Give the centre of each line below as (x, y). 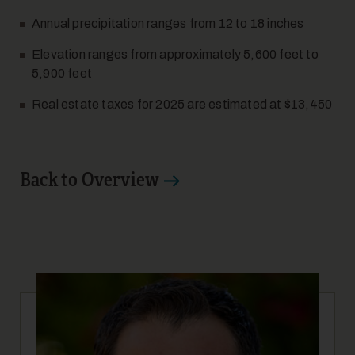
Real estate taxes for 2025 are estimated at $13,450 (182, 104)
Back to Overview (90, 180)
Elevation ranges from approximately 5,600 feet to (175, 54)
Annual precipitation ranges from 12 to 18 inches (168, 23)
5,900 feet (80, 73)
